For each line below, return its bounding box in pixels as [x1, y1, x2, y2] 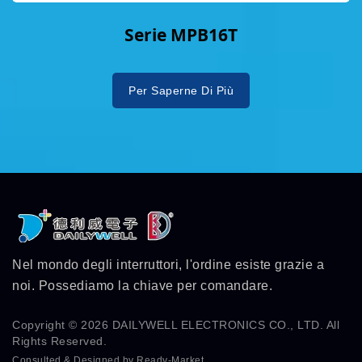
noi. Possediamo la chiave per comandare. [12, 278, 272, 293]
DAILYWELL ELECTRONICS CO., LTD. [112, 318, 323, 331]
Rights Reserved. [12, 334, 107, 347]
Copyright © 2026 [12, 318, 112, 331]
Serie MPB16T [124, 23, 238, 46]
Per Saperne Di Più [128, 83, 234, 97]
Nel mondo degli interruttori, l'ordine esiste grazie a [12, 257, 324, 271]
